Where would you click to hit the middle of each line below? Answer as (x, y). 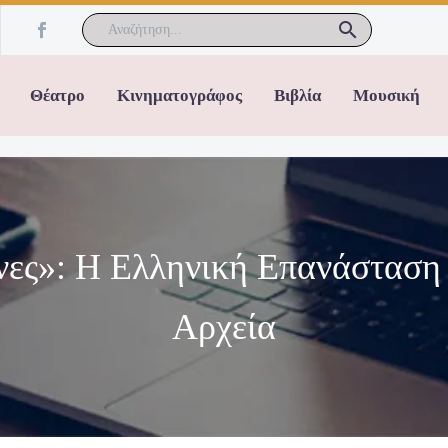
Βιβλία (297, 95)
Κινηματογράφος (179, 95)
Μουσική (386, 95)
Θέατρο (57, 95)
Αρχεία (224, 327)
